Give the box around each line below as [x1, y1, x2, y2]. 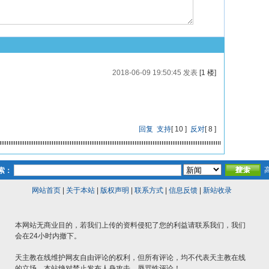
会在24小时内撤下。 [15, 232, 81, 240]
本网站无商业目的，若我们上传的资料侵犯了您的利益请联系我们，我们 [15, 221, 246, 229]
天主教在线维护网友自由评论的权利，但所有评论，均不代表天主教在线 [15, 253, 246, 262]
